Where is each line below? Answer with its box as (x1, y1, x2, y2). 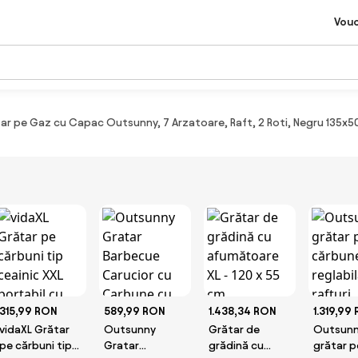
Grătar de (209, 324, 260, 336)
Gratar (104, 340, 139, 352)
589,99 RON (104, 305, 165, 317)
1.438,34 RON (209, 305, 276, 317)
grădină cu (209, 340, 264, 352)
